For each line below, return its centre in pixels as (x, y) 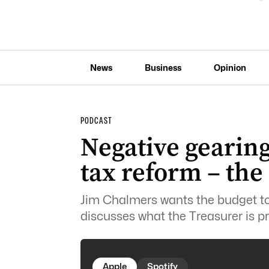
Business (163, 67)
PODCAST (96, 121)
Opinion (230, 67)
